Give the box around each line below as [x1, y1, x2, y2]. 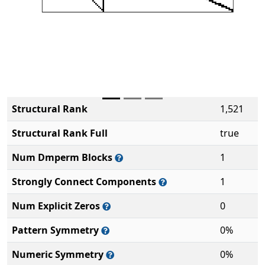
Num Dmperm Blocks [12, 151, 115, 164]
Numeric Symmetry [12, 248, 106, 261]
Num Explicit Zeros [12, 199, 102, 212]
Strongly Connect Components [12, 175, 159, 188]
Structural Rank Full [12, 127, 108, 140]
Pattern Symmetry [12, 224, 101, 237]
